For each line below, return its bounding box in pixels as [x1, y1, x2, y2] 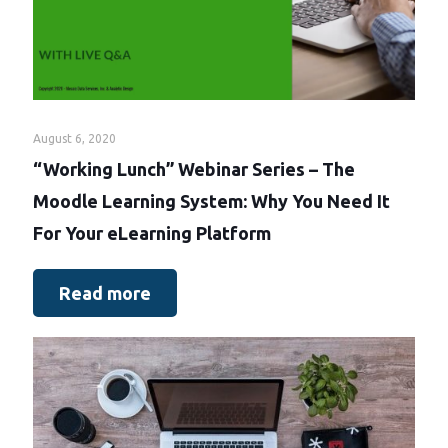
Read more [59, 283, 151, 304]
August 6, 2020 [33, 132, 116, 146]
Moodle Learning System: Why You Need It [33, 191, 390, 212]
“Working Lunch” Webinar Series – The [33, 159, 355, 180]
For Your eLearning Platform [33, 223, 271, 244]
